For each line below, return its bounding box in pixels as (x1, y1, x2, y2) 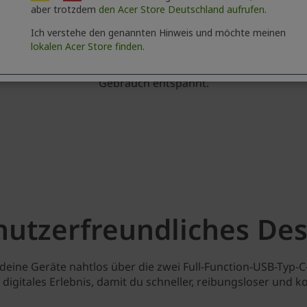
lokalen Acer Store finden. (31, 40, 145, 53)
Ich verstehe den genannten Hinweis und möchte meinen (31, 26, 286, 39)
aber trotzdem (31, 3, 99, 16)
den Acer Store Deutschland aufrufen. (99, 3, 267, 16)
